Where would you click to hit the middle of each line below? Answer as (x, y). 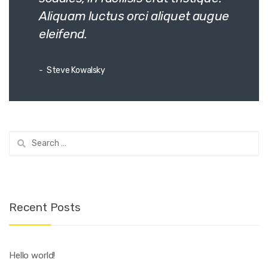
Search (23, 137)
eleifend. (63, 34)
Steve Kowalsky (75, 71)
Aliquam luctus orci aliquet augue (134, 16)
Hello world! (32, 255)
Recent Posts (45, 208)
